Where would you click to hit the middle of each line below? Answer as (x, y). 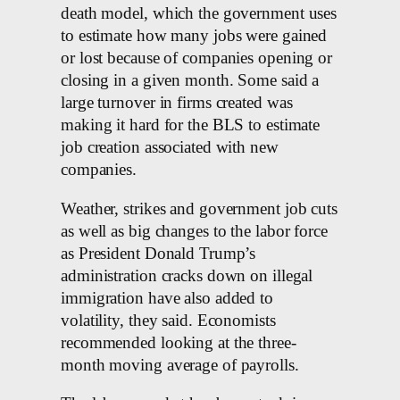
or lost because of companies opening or (197, 58)
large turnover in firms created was (177, 103)
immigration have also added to (167, 298)
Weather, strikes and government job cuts (199, 208)
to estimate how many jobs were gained (194, 36)
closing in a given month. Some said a (190, 81)
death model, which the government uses (199, 14)
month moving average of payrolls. (180, 365)
